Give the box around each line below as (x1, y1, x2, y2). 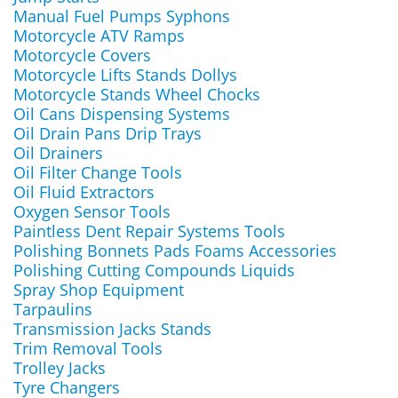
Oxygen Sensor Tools (13, 201, 171, 222)
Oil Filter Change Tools (13, 162, 182, 183)
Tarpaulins (13, 298, 92, 320)
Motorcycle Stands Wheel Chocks (13, 84, 260, 105)
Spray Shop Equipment (13, 279, 184, 300)
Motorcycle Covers (13, 44, 151, 66)
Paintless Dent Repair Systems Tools (13, 220, 285, 242)
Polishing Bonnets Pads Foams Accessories (13, 240, 337, 261)
